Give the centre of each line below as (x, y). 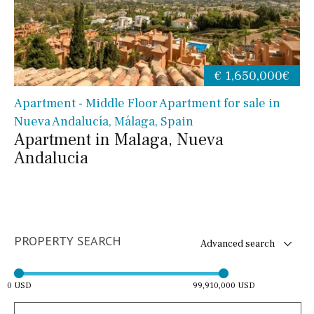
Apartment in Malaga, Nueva (119, 139)
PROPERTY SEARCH (68, 240)
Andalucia (51, 158)
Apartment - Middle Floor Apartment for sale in (147, 103)
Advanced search (237, 244)
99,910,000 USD (224, 285)
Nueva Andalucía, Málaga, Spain (104, 121)
